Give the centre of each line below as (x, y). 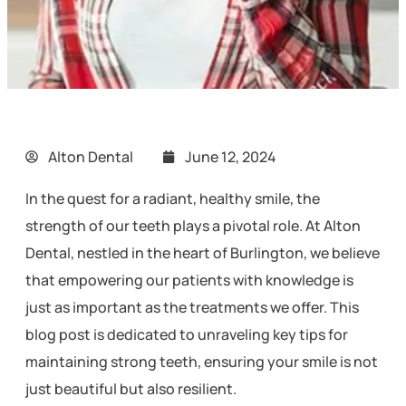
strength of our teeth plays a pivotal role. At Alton (193, 226)
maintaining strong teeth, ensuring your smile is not (202, 362)
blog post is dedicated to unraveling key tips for (187, 334)
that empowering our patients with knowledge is (189, 280)
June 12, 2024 (231, 157)
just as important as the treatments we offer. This (192, 307)
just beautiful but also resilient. (131, 389)
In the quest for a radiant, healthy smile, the (173, 198)
